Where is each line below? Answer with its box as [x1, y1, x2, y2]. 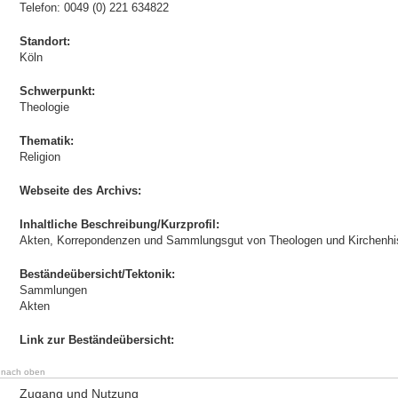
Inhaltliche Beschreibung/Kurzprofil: [19, 218, 219, 231]
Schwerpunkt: [19, 84, 95, 98]
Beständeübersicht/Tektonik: [19, 267, 175, 281]
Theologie [19, 100, 69, 114]
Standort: [19, 35, 70, 48]
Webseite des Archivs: [19, 184, 141, 197]
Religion [19, 150, 60, 163]
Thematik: [19, 134, 74, 147]
